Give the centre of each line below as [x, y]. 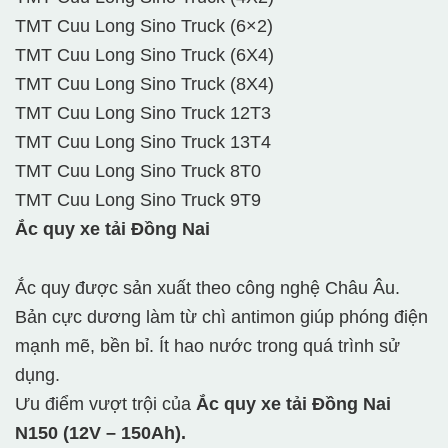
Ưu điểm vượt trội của [105, 404]
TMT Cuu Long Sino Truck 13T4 [143, 142]
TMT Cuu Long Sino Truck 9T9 [138, 200]
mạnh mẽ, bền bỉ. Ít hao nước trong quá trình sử [207, 346]
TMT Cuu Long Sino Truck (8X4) [144, 84]
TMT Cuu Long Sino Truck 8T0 [138, 171]
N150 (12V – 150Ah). [100, 433]
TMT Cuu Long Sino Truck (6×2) [144, 26]
